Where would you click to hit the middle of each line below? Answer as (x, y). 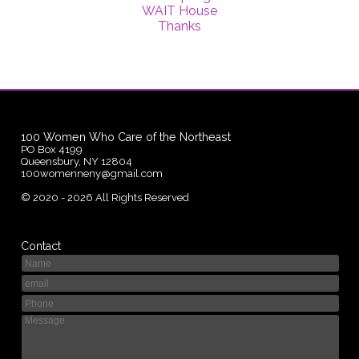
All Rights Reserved (141, 197)
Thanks (179, 26)
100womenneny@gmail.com (92, 173)
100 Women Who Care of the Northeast (126, 137)
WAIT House (179, 10)
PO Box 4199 (52, 149)
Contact (41, 246)
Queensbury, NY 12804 (77, 161)
